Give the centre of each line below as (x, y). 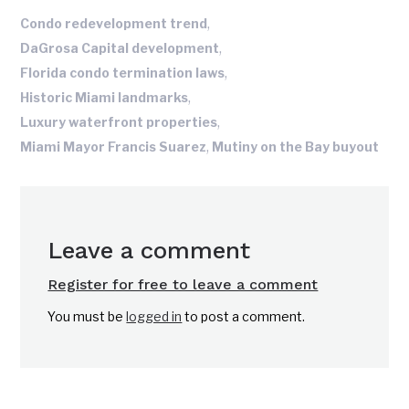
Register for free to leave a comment (183, 285)
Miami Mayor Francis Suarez (114, 147)
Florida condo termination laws (123, 73)
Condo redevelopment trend (114, 24)
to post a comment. (244, 317)
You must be (87, 317)
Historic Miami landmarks (105, 98)
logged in (154, 317)
